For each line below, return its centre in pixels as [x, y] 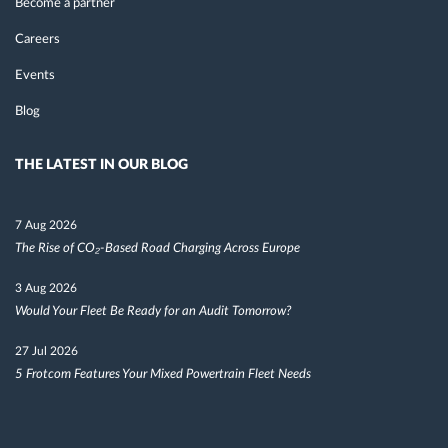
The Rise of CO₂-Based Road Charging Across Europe [157, 248]
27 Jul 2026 [46, 350]
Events [35, 75]
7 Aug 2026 [46, 224]
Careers [37, 39]
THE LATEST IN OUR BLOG [101, 164]
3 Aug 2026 [46, 287]
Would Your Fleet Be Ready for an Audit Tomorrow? [153, 311]
